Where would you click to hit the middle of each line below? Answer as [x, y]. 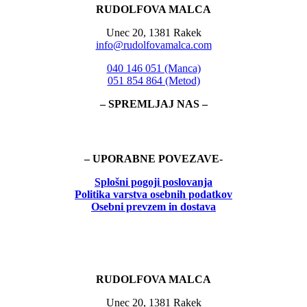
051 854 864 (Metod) [153, 81]
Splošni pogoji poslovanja [153, 182]
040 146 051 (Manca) [153, 69]
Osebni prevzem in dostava [153, 207]
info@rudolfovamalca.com [153, 45]
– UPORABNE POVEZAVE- [153, 159]
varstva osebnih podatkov [171, 195]
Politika [93, 195]
